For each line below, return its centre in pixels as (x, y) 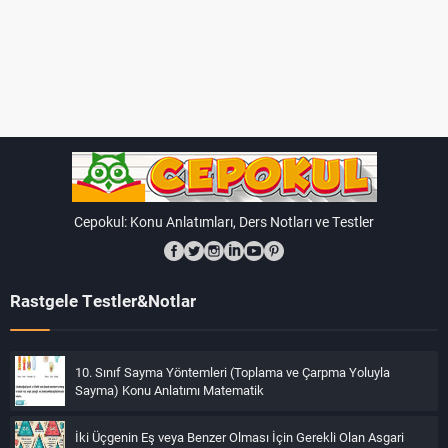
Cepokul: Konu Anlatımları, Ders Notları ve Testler (224, 222)
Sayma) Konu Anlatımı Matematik (169, 390)
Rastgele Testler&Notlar (103, 301)
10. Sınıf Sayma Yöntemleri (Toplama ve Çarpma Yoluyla (232, 372)
